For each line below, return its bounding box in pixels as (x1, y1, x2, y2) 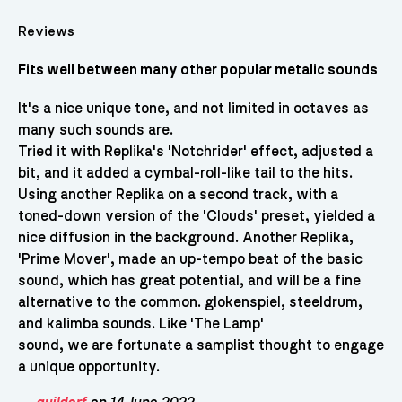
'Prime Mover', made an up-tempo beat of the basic (17, 252, 363, 267)
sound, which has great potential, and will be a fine (17, 274, 361, 289)
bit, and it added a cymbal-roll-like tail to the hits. (17, 166, 353, 181)
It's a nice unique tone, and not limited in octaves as (17, 101, 369, 117)
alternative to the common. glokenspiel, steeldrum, (17, 295, 363, 310)
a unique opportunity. (17, 360, 160, 375)
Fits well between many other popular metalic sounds (17, 62, 378, 77)
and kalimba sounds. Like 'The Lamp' (17, 317, 264, 332)
